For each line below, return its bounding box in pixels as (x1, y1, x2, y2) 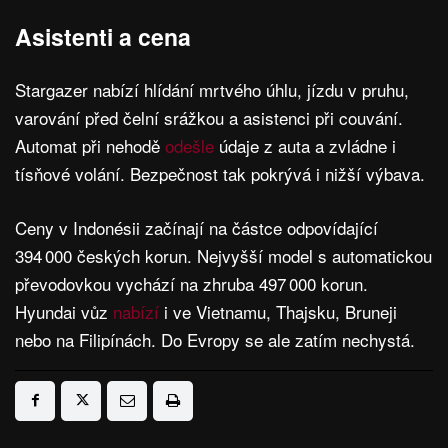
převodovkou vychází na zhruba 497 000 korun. (15, 270, 368, 296)
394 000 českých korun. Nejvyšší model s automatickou (15, 242, 432, 268)
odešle (165, 132, 219, 158)
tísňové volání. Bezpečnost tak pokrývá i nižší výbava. (15, 160, 425, 186)
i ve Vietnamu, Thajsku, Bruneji (164, 298, 397, 324)
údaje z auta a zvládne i (219, 132, 396, 158)
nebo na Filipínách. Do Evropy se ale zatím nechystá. (15, 326, 415, 352)
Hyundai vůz (15, 298, 113, 324)
